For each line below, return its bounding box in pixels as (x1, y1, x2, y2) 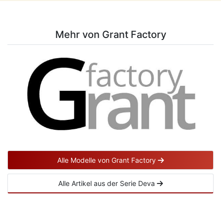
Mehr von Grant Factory (55, 29, 166, 41)
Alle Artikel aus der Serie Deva (58, 179, 157, 188)
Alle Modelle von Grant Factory (57, 156, 158, 165)
